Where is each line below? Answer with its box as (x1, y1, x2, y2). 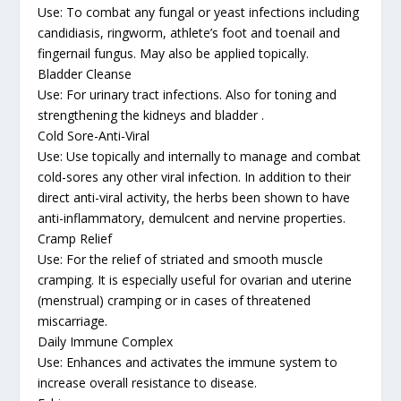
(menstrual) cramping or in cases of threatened (38, 291, 311, 309)
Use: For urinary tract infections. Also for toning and (38, 85, 337, 103)
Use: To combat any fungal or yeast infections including (38, 3, 360, 21)
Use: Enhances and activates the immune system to (38, 353, 338, 371)
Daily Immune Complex (38, 332, 174, 350)
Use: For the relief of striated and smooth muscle (38, 250, 324, 268)
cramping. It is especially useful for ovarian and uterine (38, 270, 353, 288)
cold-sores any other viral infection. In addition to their (38, 167, 352, 185)
